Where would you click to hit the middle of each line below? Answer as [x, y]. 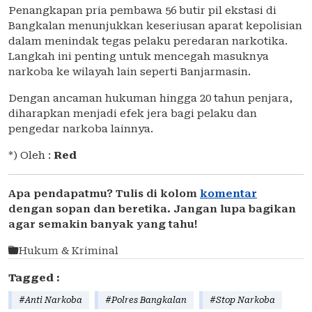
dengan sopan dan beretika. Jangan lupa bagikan [152, 209]
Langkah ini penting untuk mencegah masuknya [139, 57]
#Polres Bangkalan [146, 301]
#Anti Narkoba [50, 301]
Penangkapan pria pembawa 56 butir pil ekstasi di [142, 11]
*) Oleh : [31, 156]
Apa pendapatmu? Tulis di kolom [104, 194]
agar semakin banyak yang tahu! [103, 225]
